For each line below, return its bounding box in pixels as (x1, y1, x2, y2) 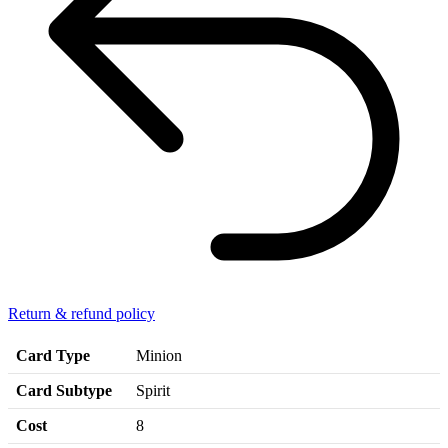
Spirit (136, 381, 170, 399)
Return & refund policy (8, 304, 155, 322)
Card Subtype (16, 381, 112, 399)
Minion (136, 346, 182, 364)
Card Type (16, 346, 90, 364)
